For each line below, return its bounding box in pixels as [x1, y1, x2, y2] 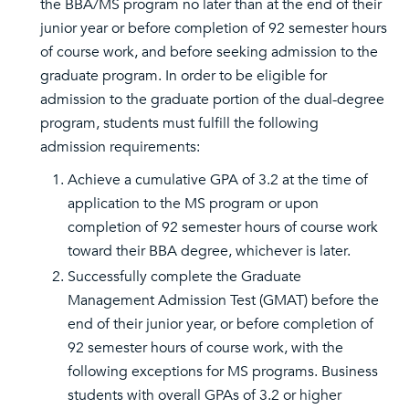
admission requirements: [40, 137, 200, 157]
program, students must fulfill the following [40, 113, 319, 133]
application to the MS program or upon [68, 194, 319, 214]
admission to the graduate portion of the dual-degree [40, 89, 384, 110]
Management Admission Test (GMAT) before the [68, 290, 379, 310]
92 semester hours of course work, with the [68, 338, 343, 358]
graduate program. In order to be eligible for [40, 66, 327, 86]
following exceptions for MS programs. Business [68, 362, 378, 382]
